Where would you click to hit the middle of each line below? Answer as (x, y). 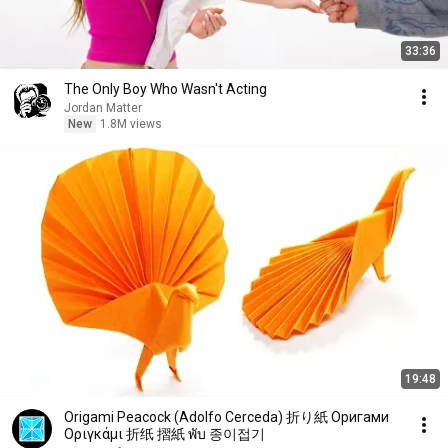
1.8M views (131, 124)
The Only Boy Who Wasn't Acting (165, 89)
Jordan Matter (103, 108)
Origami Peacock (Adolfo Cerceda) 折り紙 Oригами (175, 417)
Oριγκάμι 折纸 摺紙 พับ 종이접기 (164, 434)
